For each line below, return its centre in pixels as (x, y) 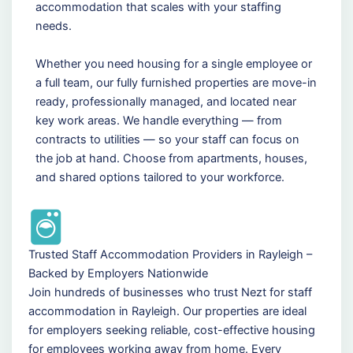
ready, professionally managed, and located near (165, 101)
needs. (53, 26)
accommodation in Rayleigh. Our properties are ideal (167, 311)
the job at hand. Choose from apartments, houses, (171, 158)
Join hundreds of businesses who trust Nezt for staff (170, 292)
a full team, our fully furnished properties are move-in (176, 82)
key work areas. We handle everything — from (158, 120)
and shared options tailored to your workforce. (160, 177)
